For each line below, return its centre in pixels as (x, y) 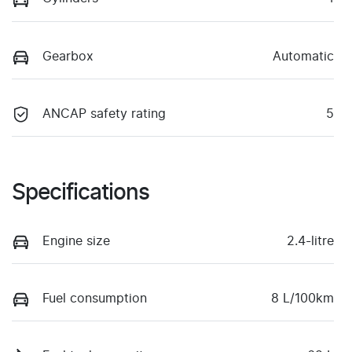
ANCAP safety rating (104, 114)
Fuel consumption (95, 298)
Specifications (81, 193)
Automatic (303, 56)
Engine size (76, 241)
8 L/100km (302, 298)
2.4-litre (310, 241)
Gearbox (68, 56)
